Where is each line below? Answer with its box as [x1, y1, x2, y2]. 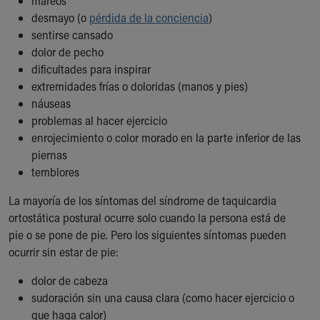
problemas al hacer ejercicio [31, 113, 167, 128]
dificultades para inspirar [31, 61, 151, 76]
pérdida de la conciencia [89, 10, 209, 25]
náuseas [31, 96, 71, 111]
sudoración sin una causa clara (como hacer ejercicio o [31, 290, 294, 305]
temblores [31, 164, 79, 179]
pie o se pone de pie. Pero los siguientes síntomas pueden [9, 227, 286, 242]
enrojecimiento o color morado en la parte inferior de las [31, 130, 301, 145]
